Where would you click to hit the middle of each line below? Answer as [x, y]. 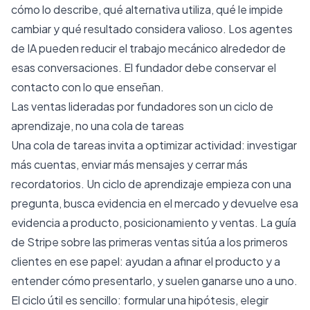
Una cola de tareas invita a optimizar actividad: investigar [154, 145]
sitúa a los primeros [239, 241]
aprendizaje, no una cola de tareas [98, 125]
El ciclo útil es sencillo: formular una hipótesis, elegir [140, 300]
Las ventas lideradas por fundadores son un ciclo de [142, 106]
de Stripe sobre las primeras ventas [100, 241]
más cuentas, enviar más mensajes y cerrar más [129, 164]
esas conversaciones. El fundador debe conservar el [144, 67]
